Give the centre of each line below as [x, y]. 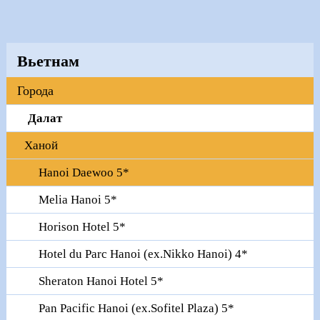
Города [35, 90]
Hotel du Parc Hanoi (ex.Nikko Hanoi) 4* [143, 254]
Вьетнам [48, 61]
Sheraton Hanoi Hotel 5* [101, 281]
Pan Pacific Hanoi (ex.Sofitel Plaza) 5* [136, 308]
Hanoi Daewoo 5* [84, 172]
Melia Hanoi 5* [77, 199]
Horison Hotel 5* [82, 226]
